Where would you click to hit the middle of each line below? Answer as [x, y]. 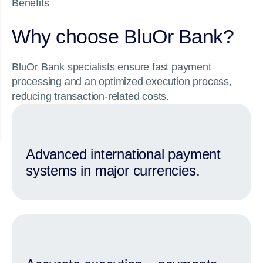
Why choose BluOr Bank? [123, 36]
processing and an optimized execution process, [122, 82]
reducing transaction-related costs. [91, 96]
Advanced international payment [123, 154]
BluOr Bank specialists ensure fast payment [112, 67]
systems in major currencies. [113, 171]
